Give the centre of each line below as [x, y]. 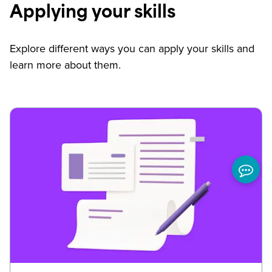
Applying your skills [93, 14]
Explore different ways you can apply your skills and [132, 49]
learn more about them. [65, 65]
